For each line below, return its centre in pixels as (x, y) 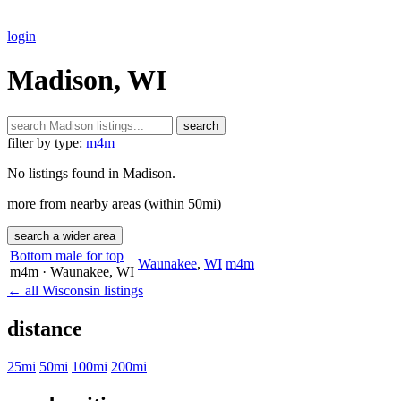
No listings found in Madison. (91, 173)
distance (45, 328)
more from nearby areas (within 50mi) (114, 203)
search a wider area (65, 235)
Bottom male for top (67, 255)
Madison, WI (87, 80)
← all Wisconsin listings (75, 290)
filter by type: (45, 142)
